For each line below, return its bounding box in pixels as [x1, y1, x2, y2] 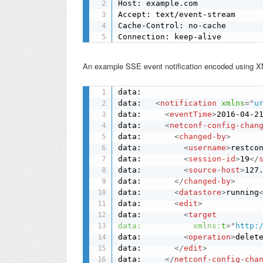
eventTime [170, 110, 213, 119]
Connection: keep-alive [118, 32, 222, 41]
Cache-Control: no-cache [118, 21, 227, 30]
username [188, 143, 227, 153]
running [226, 188, 259, 197]
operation [188, 232, 231, 242]
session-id [188, 154, 236, 164]
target [188, 210, 217, 220]
